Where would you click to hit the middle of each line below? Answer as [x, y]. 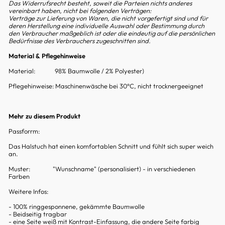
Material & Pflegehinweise [47, 56]
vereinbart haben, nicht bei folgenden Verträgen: [80, 11]
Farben [19, 177]
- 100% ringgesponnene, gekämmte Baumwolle [77, 207]
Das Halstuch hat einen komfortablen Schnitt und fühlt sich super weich [111, 146]
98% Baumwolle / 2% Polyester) [99, 71]
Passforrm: [24, 131]
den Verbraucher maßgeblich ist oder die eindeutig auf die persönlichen [112, 33]
